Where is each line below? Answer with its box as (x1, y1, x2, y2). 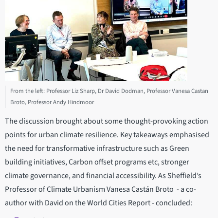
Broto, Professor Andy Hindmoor (10, 97, 94, 107)
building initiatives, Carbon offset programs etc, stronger (5, 156, 189, 167)
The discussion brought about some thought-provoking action (5, 115, 208, 127)
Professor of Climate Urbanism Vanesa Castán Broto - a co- (5, 183, 196, 195)
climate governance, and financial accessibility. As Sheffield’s (5, 170, 201, 181)
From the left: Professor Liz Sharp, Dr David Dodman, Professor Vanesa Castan (10, 86, 208, 95)
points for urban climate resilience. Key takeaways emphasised (5, 129, 209, 140)
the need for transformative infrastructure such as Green (5, 143, 189, 154)
